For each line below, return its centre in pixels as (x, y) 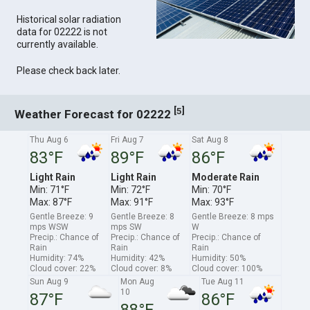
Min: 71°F (50, 189)
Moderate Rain (226, 177)
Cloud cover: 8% (142, 268)
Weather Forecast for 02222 (94, 114)
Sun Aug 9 (49, 281)
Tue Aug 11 (223, 281)
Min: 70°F (212, 189)
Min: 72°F (131, 189)
